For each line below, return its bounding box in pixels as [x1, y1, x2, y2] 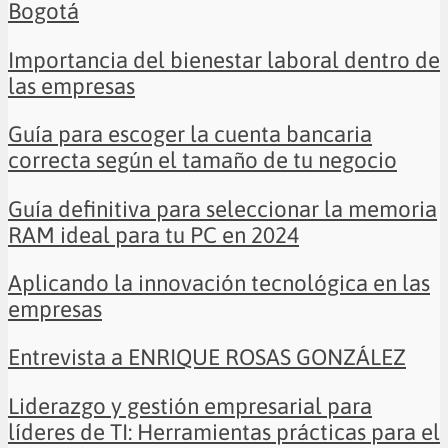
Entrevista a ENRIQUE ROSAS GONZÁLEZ [8, 344, 406, 371]
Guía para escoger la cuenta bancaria [8, 121, 372, 148]
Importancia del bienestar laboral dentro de [8, 46, 440, 73]
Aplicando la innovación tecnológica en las [8, 269, 430, 296]
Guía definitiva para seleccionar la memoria [8, 195, 437, 222]
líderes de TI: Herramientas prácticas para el [8, 418, 440, 445]
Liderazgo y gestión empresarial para [8, 392, 372, 419]
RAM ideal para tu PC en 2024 [8, 221, 299, 248]
